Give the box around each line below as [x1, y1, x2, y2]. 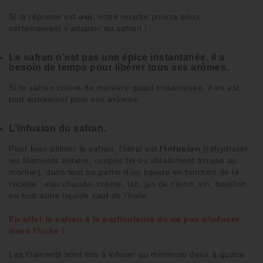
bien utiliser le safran [30, 144, 114, 154]
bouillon [215, 179, 247, 189]
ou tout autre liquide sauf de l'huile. [9, 191, 150, 201]
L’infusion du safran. [9, 123, 106, 134]
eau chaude [45, 179, 92, 189]
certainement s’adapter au [9, 23, 116, 33]
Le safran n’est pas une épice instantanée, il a [9, 52, 225, 63]
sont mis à [62, 249, 109, 259]
